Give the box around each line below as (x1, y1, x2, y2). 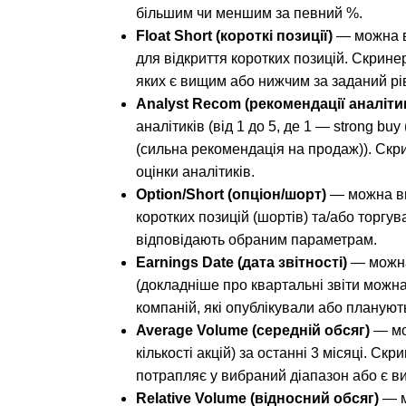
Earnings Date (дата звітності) (136, 255, 347, 271)
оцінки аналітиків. (136, 164, 255, 180)
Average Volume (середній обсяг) (136, 323, 370, 339)
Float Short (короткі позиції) (136, 28, 333, 44)
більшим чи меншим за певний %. (136, 5, 362, 22)
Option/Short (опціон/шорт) (136, 187, 326, 203)
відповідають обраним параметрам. (136, 232, 377, 248)
